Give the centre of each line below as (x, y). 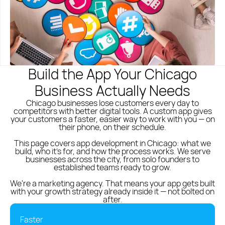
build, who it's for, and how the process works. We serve (113, 151)
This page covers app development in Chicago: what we (113, 143)
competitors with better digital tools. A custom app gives (113, 111)
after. (113, 199)
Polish (40, 7)
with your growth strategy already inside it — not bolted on (113, 191)
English (90, 7)
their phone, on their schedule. (113, 127)
